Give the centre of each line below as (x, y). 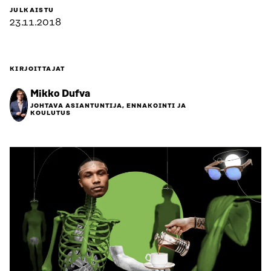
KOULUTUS (51, 113)
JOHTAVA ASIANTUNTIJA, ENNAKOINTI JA (108, 106)
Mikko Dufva (60, 94)
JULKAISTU (32, 11)
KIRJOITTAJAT (38, 69)
